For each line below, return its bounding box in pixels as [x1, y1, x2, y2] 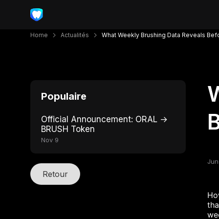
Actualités [61, 31, 89, 39]
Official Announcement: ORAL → [41, 114, 168, 124]
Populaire [41, 90, 87, 102]
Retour [43, 169, 68, 179]
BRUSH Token [41, 124, 95, 134]
